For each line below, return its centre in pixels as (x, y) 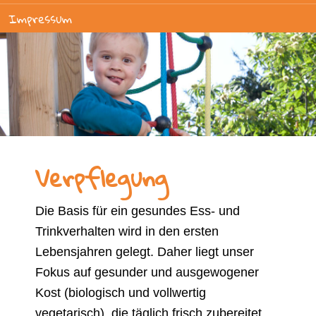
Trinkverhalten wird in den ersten (127, 232)
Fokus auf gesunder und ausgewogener (147, 273)
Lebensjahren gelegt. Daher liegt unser (145, 252)
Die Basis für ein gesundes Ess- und (138, 211)
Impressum (40, 19)
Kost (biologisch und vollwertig (121, 293)
